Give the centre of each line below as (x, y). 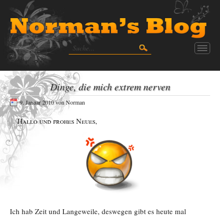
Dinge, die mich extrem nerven (110, 86)
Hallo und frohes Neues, (57, 121)
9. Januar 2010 (37, 102)
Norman (75, 102)
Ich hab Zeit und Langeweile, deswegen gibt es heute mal (98, 211)
